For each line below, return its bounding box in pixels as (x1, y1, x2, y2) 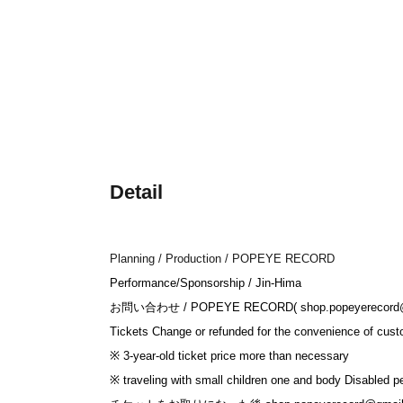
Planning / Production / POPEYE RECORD (110, 251, 335, 265)
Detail (110, 180, 163, 203)
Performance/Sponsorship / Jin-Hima (110, 275, 301, 290)
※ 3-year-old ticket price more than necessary (110, 348, 349, 363)
